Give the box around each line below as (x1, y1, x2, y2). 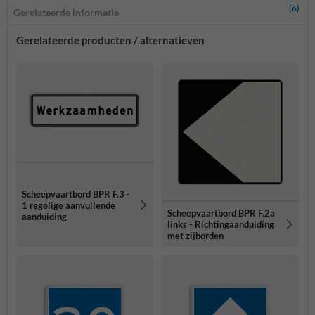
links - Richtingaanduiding (167, 219, 274, 231)
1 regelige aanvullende (22, 199, 115, 211)
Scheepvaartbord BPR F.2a (167, 207, 275, 219)
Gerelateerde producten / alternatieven (16, 34, 205, 47)
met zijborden (167, 230, 224, 242)
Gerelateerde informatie (13, 6, 119, 19)
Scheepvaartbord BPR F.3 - (22, 188, 130, 200)
